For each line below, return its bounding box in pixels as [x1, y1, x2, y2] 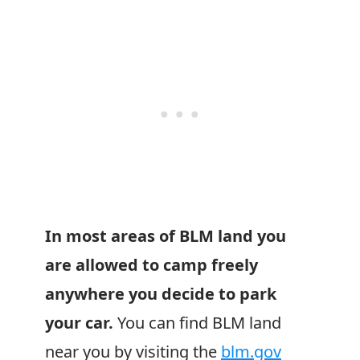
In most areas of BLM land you [45, 225, 286, 247]
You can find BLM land [113, 312, 281, 333]
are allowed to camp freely [45, 254, 258, 276]
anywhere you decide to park [45, 283, 276, 305]
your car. [45, 312, 113, 333]
